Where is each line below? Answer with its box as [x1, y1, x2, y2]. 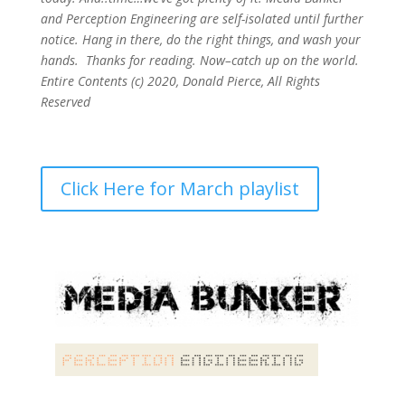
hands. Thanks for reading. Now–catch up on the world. [40, 52, 359, 69]
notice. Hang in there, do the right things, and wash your [40, 31, 361, 48]
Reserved [40, 93, 90, 110]
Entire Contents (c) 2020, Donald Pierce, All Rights [40, 72, 320, 89]
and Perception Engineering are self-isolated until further [40, 10, 363, 27]
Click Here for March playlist [60, 176, 299, 201]
